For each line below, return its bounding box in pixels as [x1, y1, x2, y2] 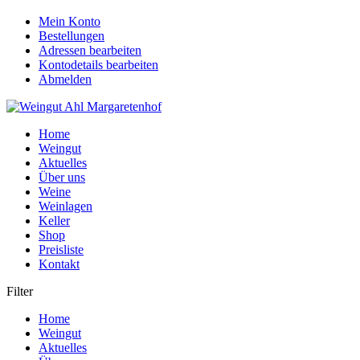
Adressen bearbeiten [39, 43, 141, 57]
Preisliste [39, 242, 84, 256]
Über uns [39, 170, 85, 184]
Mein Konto [39, 14, 100, 28]
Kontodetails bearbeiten [39, 57, 158, 72]
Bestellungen [39, 28, 104, 43]
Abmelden [39, 72, 92, 86]
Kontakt [39, 256, 80, 271]
